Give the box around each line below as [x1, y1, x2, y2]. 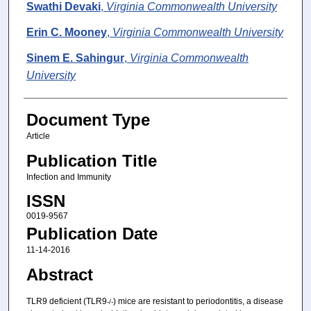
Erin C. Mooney [26, 26, 107, 39]
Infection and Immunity [26, 171, 111, 182]
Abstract [26, 264, 93, 284]
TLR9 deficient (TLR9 [26, 296, 107, 306]
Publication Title [26, 151, 157, 170]
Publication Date [26, 224, 158, 244]
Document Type [26, 110, 150, 130]
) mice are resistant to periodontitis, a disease [112, 296, 283, 306]
